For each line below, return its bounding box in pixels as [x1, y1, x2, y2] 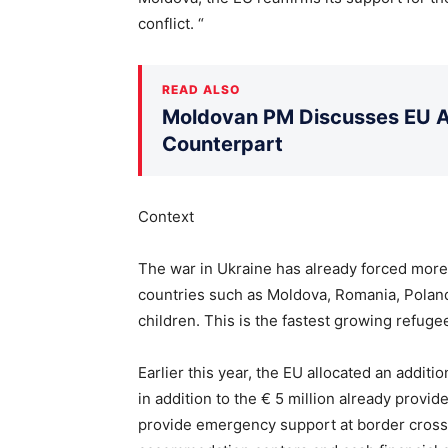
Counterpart [162, 131, 283, 156]
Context [138, 206, 194, 226]
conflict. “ [138, 13, 204, 33]
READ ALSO [162, 81, 240, 97]
